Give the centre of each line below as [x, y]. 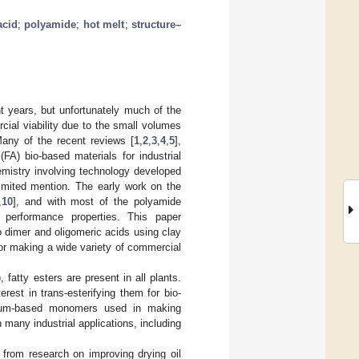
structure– [157, 24]
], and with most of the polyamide [97, 201]
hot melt [104, 24]
